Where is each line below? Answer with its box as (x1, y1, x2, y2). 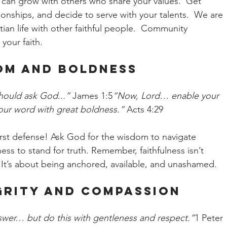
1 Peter (195, 212, 225, 223)
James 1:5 (70, 90, 112, 101)
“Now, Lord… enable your (112, 90, 221, 101)
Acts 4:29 (124, 104, 163, 115)
